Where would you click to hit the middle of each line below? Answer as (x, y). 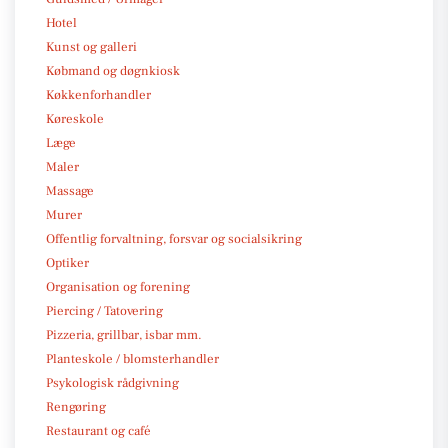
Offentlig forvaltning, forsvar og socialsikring (174, 238)
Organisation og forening (118, 286)
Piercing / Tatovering (104, 310)
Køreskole (75, 118)
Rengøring (76, 406)
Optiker (67, 262)
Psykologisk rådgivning (112, 382)
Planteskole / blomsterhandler (132, 358)
